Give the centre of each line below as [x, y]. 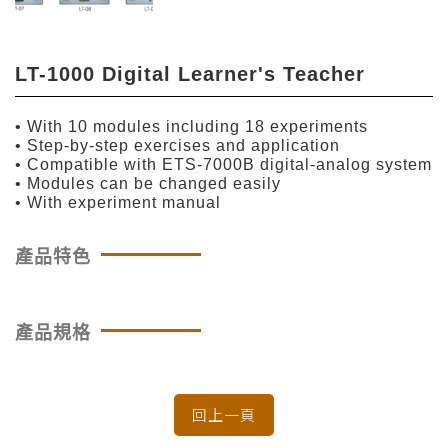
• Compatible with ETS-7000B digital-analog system [223, 164]
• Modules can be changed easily [148, 183]
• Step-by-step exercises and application [177, 145]
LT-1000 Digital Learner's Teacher [190, 73]
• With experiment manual [118, 202]
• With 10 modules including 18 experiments [191, 126]
